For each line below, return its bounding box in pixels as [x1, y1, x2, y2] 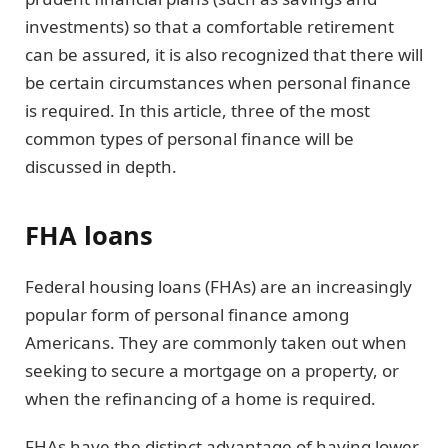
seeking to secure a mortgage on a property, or [25, 358, 399, 382]
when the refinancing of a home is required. [25, 386, 380, 410]
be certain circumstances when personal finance [25, 71, 411, 95]
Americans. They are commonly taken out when [25, 330, 407, 354]
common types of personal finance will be [25, 127, 354, 151]
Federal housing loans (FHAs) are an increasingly [25, 274, 412, 298]
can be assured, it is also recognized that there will [25, 43, 423, 67]
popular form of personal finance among [25, 302, 349, 326]
